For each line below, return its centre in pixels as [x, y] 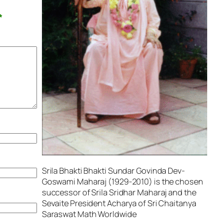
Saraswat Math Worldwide [89, 214]
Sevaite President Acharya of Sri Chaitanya [119, 203]
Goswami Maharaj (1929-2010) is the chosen [122, 181]
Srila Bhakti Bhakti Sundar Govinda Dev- [113, 170]
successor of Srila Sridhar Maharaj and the [119, 192]
